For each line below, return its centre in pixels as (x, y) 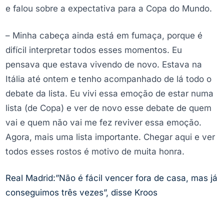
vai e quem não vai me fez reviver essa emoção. (103, 122)
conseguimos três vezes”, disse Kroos (81, 193)
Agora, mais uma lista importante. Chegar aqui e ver (110, 137)
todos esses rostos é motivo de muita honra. (95, 151)
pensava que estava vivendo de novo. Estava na (104, 64)
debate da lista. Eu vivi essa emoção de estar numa (109, 93)
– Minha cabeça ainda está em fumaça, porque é (104, 35)
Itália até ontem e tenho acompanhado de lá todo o (108, 79)
